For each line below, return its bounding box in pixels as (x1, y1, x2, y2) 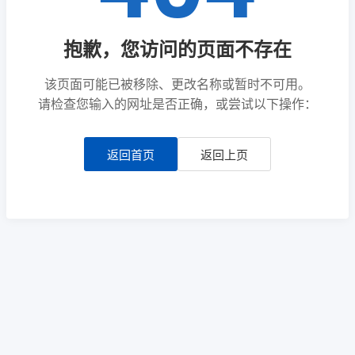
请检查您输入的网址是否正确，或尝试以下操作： (38, 94, 317, 113)
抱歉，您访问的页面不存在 (63, 34, 292, 62)
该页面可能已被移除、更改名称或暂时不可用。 (44, 74, 311, 93)
